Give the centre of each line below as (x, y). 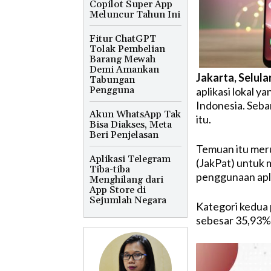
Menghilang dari (126, 179)
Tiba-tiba (110, 169)
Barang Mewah (122, 59)
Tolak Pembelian (127, 49)
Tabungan (112, 80)
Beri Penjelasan (124, 135)
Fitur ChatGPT (123, 38)
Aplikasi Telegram (130, 159)
